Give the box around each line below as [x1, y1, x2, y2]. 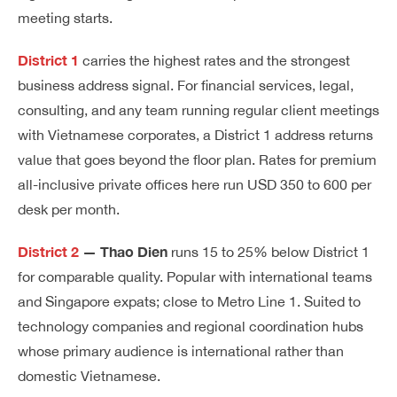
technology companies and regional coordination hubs [18, 318, 363, 334]
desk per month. [18, 201, 120, 217]
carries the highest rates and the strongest [79, 52, 350, 68]
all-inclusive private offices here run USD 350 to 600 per [18, 176, 371, 192]
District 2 [18, 243, 79, 260]
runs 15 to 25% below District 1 [167, 244, 370, 260]
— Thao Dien [79, 243, 167, 260]
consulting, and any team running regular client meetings [18, 102, 379, 118]
